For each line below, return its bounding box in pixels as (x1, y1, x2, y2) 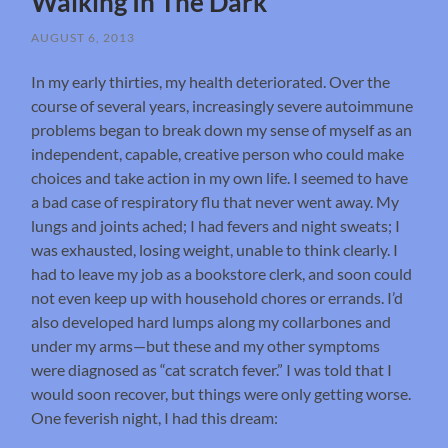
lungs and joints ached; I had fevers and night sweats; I (31, 216, 401, 236)
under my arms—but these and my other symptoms (31, 336, 381, 356)
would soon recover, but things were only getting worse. (31, 384, 412, 404)
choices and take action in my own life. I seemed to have (31, 168, 409, 188)
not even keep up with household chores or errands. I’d (31, 288, 404, 308)
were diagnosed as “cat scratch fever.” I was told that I (31, 360, 393, 380)
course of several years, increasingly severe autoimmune (31, 96, 414, 116)
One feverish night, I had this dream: (31, 408, 279, 428)
